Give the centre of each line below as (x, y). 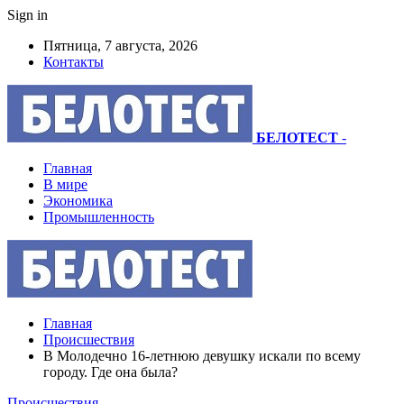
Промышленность (99, 217)
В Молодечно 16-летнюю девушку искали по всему (202, 356)
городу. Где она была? (110, 372)
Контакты (73, 62)
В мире (65, 184)
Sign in (28, 15)
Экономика (78, 201)
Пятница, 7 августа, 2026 (120, 46)
